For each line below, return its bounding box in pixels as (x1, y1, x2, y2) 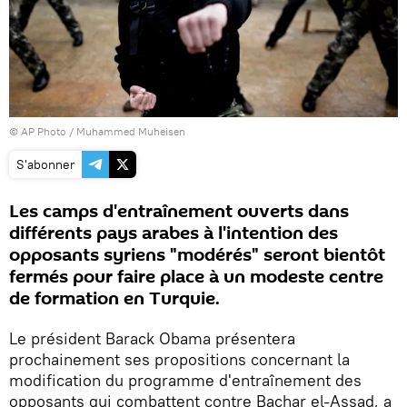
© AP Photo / (9, 124, 76, 138)
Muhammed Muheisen (76, 124, 185, 138)
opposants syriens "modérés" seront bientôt (9, 242, 385, 268)
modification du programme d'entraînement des (9, 369, 362, 391)
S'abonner (16, 155, 74, 173)
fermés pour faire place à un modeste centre (9, 263, 383, 290)
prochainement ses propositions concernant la (9, 348, 350, 370)
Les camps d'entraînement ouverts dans (9, 198, 349, 224)
